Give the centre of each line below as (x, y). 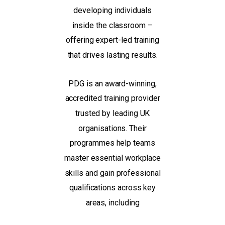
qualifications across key (113, 188)
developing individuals (113, 11)
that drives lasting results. (113, 55)
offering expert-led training (113, 40)
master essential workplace (113, 158)
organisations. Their (113, 128)
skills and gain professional (113, 173)
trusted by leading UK (113, 114)
